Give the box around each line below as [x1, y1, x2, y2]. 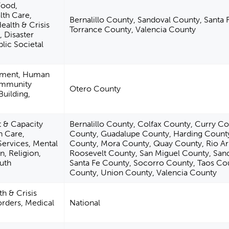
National [70, 198, 101, 208]
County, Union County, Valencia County [70, 168, 217, 178]
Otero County [70, 84, 121, 94]
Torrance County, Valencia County [70, 25, 196, 35]
